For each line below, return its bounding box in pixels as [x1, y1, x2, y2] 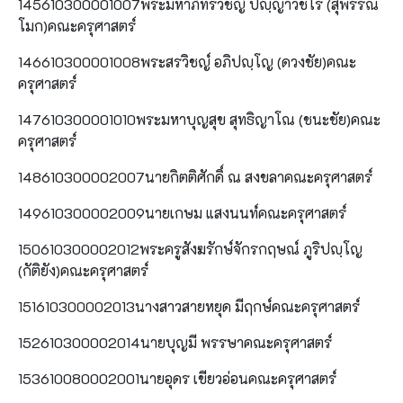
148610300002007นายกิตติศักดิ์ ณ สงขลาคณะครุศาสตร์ [18, 166, 372, 186]
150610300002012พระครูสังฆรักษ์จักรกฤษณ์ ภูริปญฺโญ [18, 238, 363, 258]
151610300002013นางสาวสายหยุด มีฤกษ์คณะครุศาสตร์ [18, 296, 360, 316]
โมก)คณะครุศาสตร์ [18, 15, 136, 35]
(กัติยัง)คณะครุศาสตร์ [18, 260, 148, 280]
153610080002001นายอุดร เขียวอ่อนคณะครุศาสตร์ [18, 368, 336, 388]
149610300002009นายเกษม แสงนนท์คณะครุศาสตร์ [18, 202, 346, 222]
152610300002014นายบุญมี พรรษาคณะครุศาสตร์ [18, 332, 332, 352]
